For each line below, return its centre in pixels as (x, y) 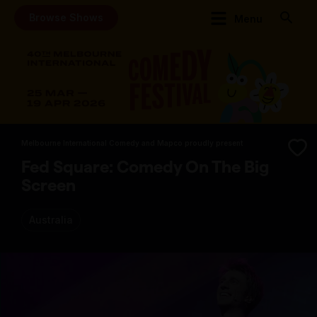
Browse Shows (66, 17)
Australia (51, 220)
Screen (48, 185)
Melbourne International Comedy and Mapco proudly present (132, 143)
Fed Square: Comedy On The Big (145, 167)
